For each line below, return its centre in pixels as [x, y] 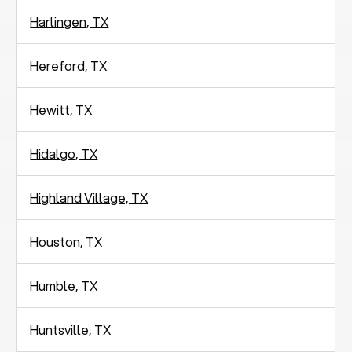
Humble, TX [64, 285]
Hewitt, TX [61, 109]
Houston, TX [66, 241]
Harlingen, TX [70, 21]
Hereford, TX [69, 65]
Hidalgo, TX [64, 153]
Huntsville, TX [71, 329]
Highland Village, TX [89, 197]
